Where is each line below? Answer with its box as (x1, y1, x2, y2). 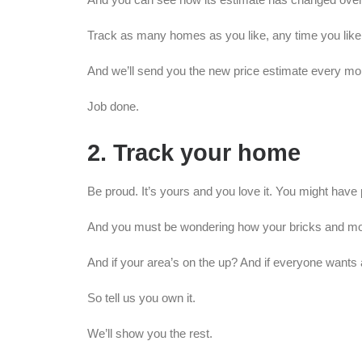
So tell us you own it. (87, 291, 196, 305)
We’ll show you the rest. (87, 326, 213, 340)
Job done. (87, 99, 139, 113)
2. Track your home (87, 140, 301, 166)
